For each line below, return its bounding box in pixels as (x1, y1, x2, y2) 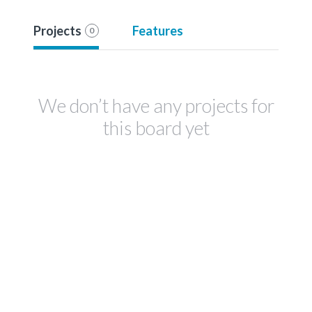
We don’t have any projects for (38, 93, 274, 117)
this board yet (102, 116, 210, 139)
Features (132, 22, 183, 38)
